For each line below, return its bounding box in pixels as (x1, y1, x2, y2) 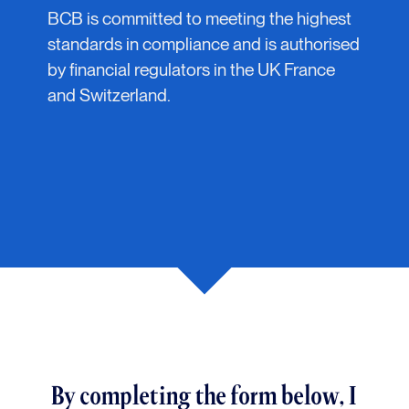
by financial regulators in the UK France (47, 58, 336, 80)
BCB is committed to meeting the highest (47, 7, 352, 29)
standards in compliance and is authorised (47, 33, 361, 55)
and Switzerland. (47, 84, 172, 106)
